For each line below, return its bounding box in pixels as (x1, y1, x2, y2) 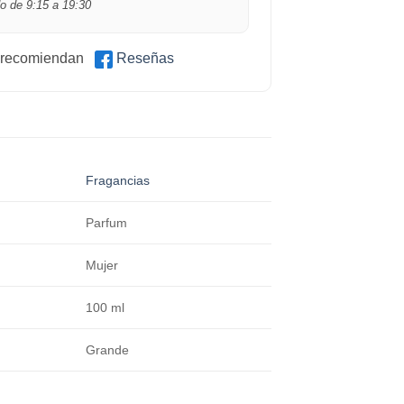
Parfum (86, 216, 128, 231)
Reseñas (115, 50, 174, 66)
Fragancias (86, 173, 151, 188)
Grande (86, 343, 130, 358)
